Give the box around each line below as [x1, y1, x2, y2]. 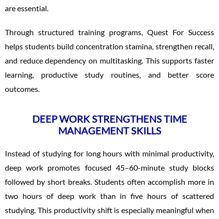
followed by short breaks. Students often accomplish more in [5, 176, 214, 186]
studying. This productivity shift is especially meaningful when [5, 205, 214, 215]
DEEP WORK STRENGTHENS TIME [32, 112, 187, 125]
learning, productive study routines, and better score [5, 69, 214, 79]
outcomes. [5, 84, 40, 93]
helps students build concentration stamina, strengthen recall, [5, 41, 214, 51]
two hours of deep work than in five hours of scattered [5, 191, 214, 200]
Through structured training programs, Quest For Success [5, 27, 214, 37]
